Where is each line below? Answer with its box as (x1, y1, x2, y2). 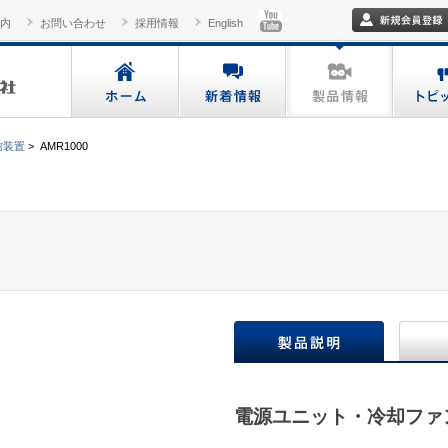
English (208, 17, 243, 29)
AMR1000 (40, 140, 88, 152)
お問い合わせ (40, 17, 106, 29)
